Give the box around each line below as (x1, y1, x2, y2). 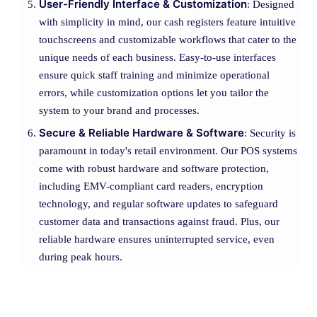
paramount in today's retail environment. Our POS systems (39, 144, 297, 156)
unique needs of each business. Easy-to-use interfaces (39, 51, 276, 63)
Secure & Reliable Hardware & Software (39, 125, 244, 139)
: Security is (244, 127, 296, 139)
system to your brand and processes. (39, 104, 200, 116)
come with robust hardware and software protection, (39, 162, 269, 174)
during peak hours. (39, 250, 122, 263)
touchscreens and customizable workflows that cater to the (39, 33, 296, 45)
